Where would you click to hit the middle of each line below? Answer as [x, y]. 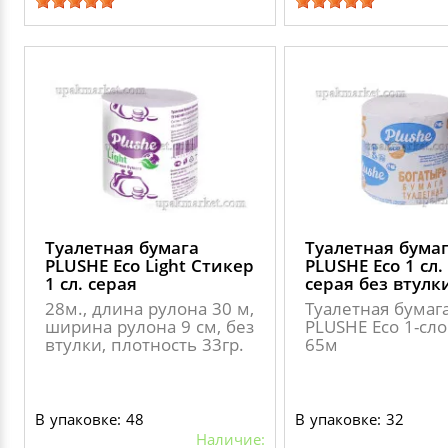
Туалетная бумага [122, 247]
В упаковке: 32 [349, 419]
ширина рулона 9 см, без [149, 326]
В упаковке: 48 [89, 419]
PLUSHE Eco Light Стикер [149, 265]
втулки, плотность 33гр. [144, 344]
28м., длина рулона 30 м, [149, 308]
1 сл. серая [91, 283]
